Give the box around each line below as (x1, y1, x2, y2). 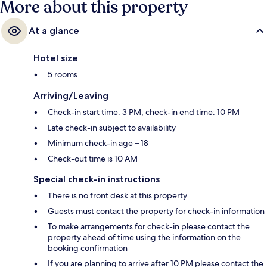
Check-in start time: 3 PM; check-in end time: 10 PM (48, 107, 240, 118)
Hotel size (33, 52, 78, 64)
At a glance (29, 25, 79, 37)
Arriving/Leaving (33, 90, 108, 102)
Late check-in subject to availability (48, 122, 176, 133)
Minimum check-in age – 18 (48, 138, 148, 149)
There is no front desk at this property (48, 190, 187, 201)
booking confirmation (48, 243, 128, 254)
